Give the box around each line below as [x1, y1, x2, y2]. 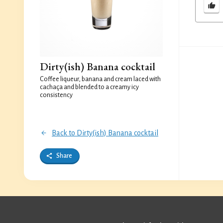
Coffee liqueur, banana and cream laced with [40, 76, 161, 83]
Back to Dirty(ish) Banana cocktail [52, 129, 158, 137]
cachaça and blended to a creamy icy [40, 84, 139, 91]
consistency [40, 92, 73, 99]
